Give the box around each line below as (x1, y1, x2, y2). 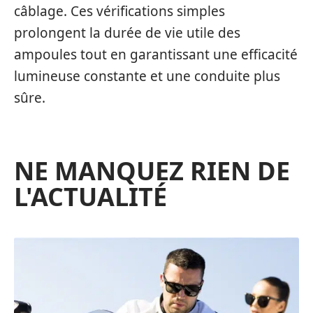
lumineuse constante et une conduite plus (14, 67, 280, 86)
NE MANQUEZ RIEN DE (14, 154, 290, 189)
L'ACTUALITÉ (14, 180, 167, 214)
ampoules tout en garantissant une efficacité (14, 45, 298, 64)
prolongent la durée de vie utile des (14, 24, 240, 43)
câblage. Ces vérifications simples (14, 2, 225, 21)
